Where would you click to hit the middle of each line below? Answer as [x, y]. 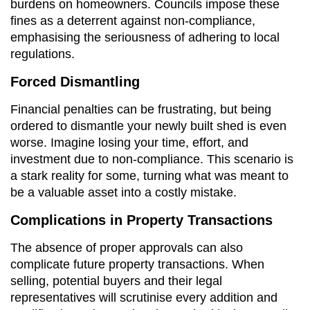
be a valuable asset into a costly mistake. [124, 192]
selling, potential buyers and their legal [116, 281]
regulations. [43, 54]
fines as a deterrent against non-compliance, [133, 20]
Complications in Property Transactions [142, 220]
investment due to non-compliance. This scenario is [152, 159]
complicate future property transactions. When [137, 264]
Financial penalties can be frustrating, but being [141, 109]
